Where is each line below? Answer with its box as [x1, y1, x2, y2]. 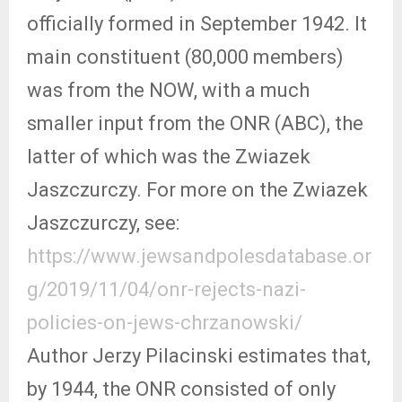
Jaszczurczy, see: [27, 212, 179, 234]
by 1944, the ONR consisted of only [27, 378, 336, 400]
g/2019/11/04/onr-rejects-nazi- [27, 278, 306, 301]
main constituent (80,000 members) [27, 46, 344, 68]
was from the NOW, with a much [27, 79, 310, 101]
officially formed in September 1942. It [27, 13, 367, 35]
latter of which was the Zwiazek [27, 145, 310, 168]
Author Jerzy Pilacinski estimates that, [27, 345, 371, 367]
